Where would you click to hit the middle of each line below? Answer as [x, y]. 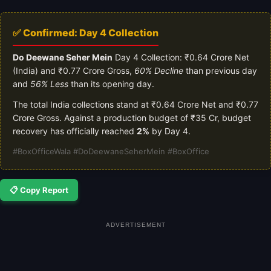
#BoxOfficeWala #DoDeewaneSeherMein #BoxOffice [111, 151]
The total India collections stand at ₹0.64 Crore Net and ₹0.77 [135, 104]
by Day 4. [170, 131]
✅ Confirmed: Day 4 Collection [86, 32]
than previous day [220, 70]
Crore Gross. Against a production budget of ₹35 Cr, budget [132, 117]
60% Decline [159, 70]
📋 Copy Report [39, 190]
